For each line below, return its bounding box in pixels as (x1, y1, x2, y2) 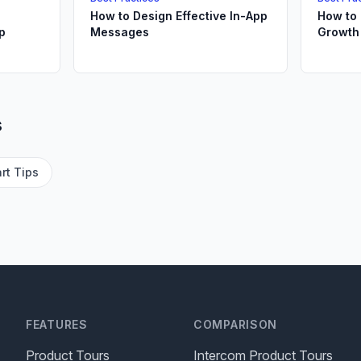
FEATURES (26, 317, 88, 331)
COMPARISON (193, 317, 277, 331)
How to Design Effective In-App (89, 9, 268, 23)
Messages (89, 25, 149, 39)
